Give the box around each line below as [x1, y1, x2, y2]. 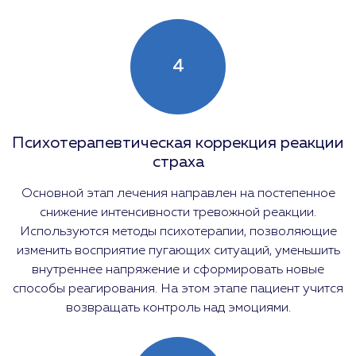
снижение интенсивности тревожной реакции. [40, 205, 316, 219]
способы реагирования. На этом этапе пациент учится [13, 281, 343, 296]
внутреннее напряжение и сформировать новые [32, 262, 324, 277]
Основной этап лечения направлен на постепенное [21, 186, 335, 200]
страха [152, 153, 204, 170]
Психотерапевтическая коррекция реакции [12, 134, 344, 151]
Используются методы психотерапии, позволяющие [19, 224, 337, 238]
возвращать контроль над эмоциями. [65, 300, 291, 315]
